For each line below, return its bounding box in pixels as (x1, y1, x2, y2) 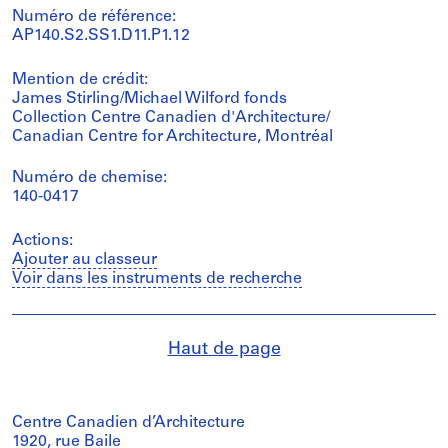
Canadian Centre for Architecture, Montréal (12, 128, 333, 145)
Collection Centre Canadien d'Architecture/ (12, 109, 330, 126)
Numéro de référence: (12, 8, 176, 25)
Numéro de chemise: (12, 169, 167, 186)
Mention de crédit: (12, 71, 148, 88)
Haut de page (167, 339, 281, 359)
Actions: (12, 232, 73, 249)
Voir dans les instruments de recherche (12, 270, 302, 287)
